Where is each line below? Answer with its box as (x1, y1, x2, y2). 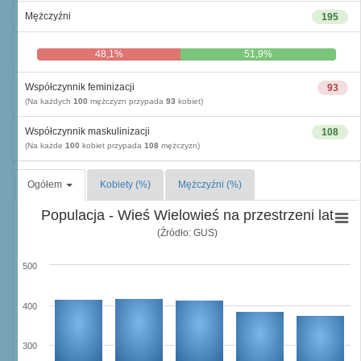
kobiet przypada (80, 141, 144, 150)
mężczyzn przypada (88, 97, 166, 106)
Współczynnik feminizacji (25, 81, 135, 93)
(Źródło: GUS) (156, 226, 218, 239)
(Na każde (25, 141, 65, 150)
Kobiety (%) (100, 179, 151, 190)
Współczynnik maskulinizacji (25, 126, 150, 137)
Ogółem (27, 179, 64, 190)
